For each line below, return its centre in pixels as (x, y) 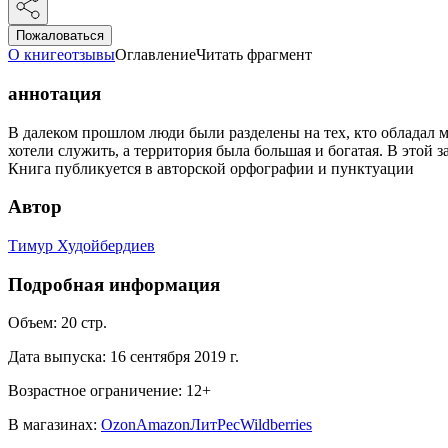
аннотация (54, 93)
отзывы (89, 55)
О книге (36, 55)
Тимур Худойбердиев (81, 246)
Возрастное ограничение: (95, 391)
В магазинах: (52, 425)
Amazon (163, 425)
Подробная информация (114, 284)
